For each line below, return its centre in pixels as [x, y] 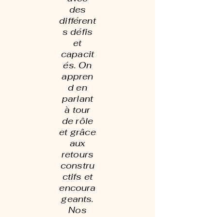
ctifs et [77, 177]
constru [77, 165]
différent [77, 21]
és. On [77, 65]
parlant [77, 99]
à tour [77, 110]
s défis [77, 32]
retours [77, 154]
